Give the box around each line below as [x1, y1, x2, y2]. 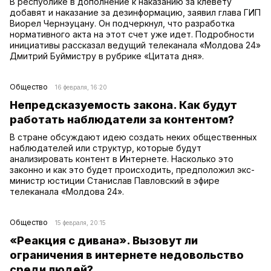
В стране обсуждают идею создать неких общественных [10, 131, 257, 142]
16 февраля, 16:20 [55, 83, 107, 91]
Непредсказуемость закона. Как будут [10, 98, 237, 111]
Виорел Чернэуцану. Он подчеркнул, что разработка [10, 18, 235, 28]
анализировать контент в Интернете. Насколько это [10, 153, 233, 164]
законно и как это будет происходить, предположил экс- [10, 164, 255, 175]
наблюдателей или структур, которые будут [10, 142, 201, 153]
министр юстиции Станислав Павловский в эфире [10, 175, 220, 186]
